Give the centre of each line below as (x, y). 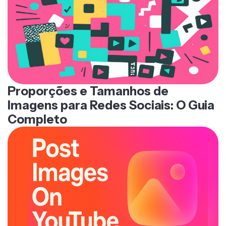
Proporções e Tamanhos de (88, 91)
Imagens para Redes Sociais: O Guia (111, 105)
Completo (37, 119)
